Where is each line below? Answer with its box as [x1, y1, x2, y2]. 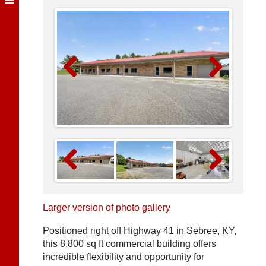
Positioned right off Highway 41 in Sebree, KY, [43, 226, 236, 236]
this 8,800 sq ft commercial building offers [43, 239, 216, 249]
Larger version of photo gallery [43, 202, 170, 213]
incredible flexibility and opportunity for [43, 252, 204, 262]
